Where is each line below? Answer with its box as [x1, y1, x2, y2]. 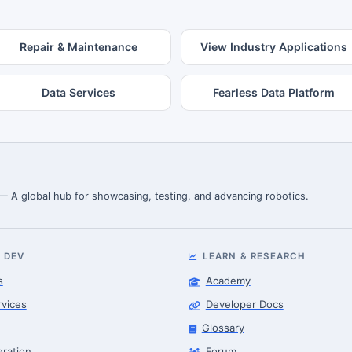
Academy [205, 274, 251, 288]
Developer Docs [205, 298, 284, 311]
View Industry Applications [200, 39, 347, 53]
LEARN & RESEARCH [202, 250, 306, 262]
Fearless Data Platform [212, 85, 335, 99]
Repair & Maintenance [20, 39, 137, 53]
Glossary [201, 321, 244, 334]
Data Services [42, 85, 115, 99]
